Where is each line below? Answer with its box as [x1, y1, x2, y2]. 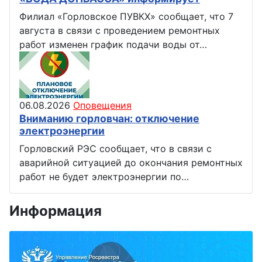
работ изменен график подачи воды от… [19, 38, 207, 50]
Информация [9, 202, 102, 219]
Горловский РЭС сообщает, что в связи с [19, 142, 212, 154]
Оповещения [73, 99, 132, 111]
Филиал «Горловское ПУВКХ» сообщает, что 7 [19, 10, 233, 22]
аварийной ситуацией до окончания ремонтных [19, 156, 243, 168]
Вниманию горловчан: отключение [19, 112, 199, 125]
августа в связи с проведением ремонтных [19, 24, 220, 36]
